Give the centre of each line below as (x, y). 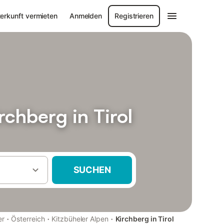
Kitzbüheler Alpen (80, 219)
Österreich (28, 219)
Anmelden (86, 16)
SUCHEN (92, 170)
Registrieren (134, 16)
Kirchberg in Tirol (144, 219)
